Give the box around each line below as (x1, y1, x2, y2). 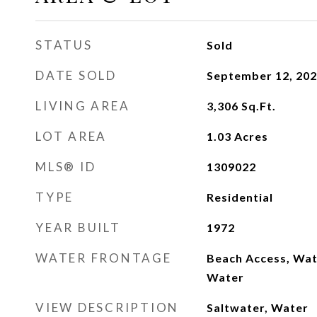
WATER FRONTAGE (35, 250, 172, 265)
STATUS (35, 38, 93, 52)
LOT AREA (35, 129, 107, 144)
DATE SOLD (35, 68, 117, 83)
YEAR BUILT (35, 220, 121, 235)
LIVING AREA (35, 98, 130, 113)
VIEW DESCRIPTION (35, 300, 179, 315)
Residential (206, 190, 273, 204)
